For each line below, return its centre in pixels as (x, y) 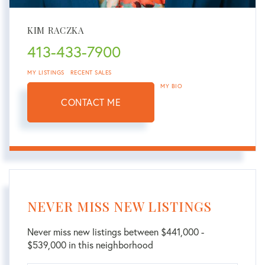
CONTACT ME (91, 102)
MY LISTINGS (46, 72)
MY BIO (171, 86)
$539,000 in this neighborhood (90, 245)
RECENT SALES (91, 72)
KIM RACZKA (56, 30)
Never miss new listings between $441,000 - (116, 232)
